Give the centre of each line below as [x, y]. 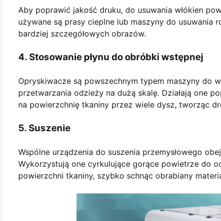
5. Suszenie [44, 128]
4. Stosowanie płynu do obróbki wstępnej [111, 57]
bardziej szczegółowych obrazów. [82, 33]
